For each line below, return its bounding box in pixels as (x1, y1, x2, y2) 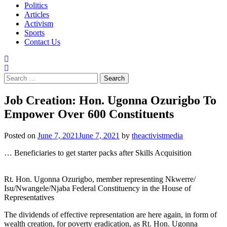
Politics (24, 1, 48, 10)
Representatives (4, 193, 54, 202)
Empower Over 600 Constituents (4, 107, 174, 121)
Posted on (4, 131, 37, 140)
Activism (24, 19, 53, 28)
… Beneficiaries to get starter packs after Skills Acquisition (4, 148, 192, 157)
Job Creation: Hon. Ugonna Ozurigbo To (4, 93, 216, 107)
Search (4, 72, 25, 81)
